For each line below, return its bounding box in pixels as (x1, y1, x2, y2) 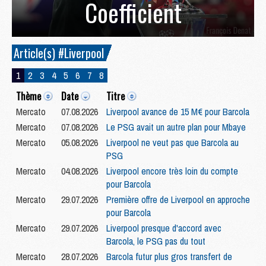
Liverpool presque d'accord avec (106, 221, 221, 235)
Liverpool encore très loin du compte (106, 164, 238, 178)
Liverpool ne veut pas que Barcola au (106, 136, 239, 150)
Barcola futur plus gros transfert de (106, 250, 232, 264)
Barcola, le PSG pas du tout (106, 235, 205, 248)
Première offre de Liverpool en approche (106, 193, 250, 207)
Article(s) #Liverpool (14, 44, 104, 62)
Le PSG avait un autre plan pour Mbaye (106, 121, 246, 134)
